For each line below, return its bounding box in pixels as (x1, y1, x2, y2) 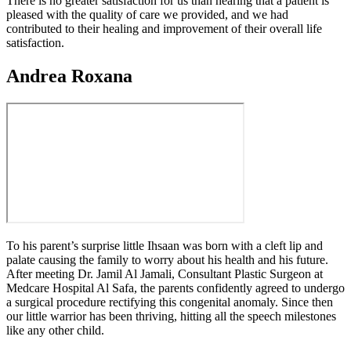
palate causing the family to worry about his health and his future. (6, 252, 328, 266)
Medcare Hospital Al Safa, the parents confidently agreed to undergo (6, 280, 345, 295)
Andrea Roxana (6, 65, 132, 86)
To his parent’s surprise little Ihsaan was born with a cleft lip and (6, 238, 323, 252)
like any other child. (6, 323, 107, 337)
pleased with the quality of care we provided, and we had (6, 7, 288, 21)
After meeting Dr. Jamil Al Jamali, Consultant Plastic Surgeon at (6, 266, 323, 280)
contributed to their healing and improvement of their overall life (6, 21, 322, 35)
